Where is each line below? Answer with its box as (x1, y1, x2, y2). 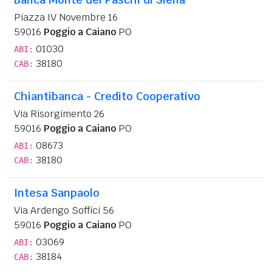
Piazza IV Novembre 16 (14, 10, 118, 24)
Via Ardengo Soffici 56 (14, 203, 114, 217)
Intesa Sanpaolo (14, 185, 100, 200)
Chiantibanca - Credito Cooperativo (14, 89, 200, 103)
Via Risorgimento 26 (14, 107, 104, 120)
